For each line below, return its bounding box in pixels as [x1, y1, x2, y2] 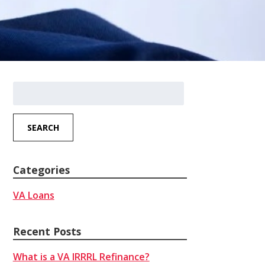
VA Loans [12, 189, 54, 202]
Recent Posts [12, 224, 81, 238]
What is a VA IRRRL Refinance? [12, 250, 150, 263]
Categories [12, 163, 70, 177]
